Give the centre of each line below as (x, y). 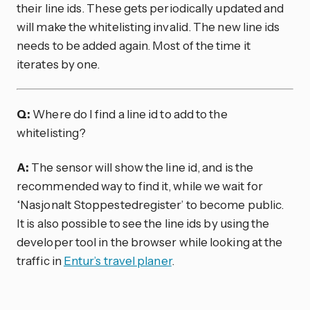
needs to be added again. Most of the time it (134, 45)
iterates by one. (58, 64)
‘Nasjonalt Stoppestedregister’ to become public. (151, 205)
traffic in (40, 261)
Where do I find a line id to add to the (129, 114)
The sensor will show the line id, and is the (142, 167)
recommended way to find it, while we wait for (140, 186)
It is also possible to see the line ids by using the (143, 224)
